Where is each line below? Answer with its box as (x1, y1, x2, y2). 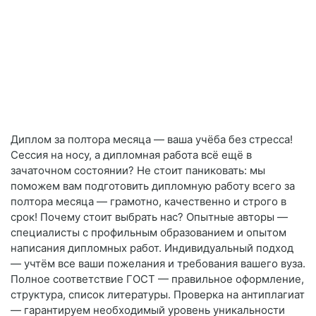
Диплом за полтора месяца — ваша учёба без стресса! (11, 133, 293, 147)
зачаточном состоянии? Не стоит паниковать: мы (11, 164, 265, 178)
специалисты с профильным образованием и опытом (11, 226, 286, 240)
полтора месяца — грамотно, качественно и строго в (11, 195, 286, 209)
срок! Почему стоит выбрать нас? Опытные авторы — (11, 210, 288, 224)
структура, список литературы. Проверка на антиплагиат (11, 288, 305, 302)
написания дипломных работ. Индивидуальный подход (11, 241, 293, 255)
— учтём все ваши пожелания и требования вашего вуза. (11, 257, 305, 271)
